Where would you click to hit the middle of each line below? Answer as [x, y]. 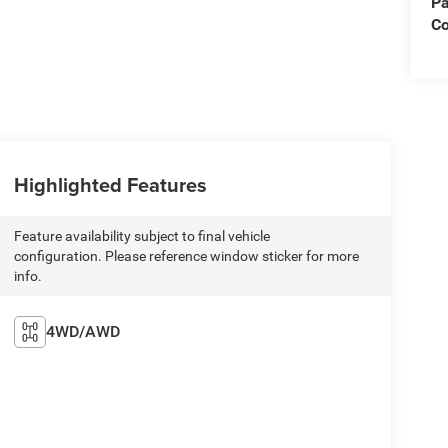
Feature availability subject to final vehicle [141, 236]
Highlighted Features [110, 185]
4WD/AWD [82, 332]
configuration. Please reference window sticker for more [186, 256]
